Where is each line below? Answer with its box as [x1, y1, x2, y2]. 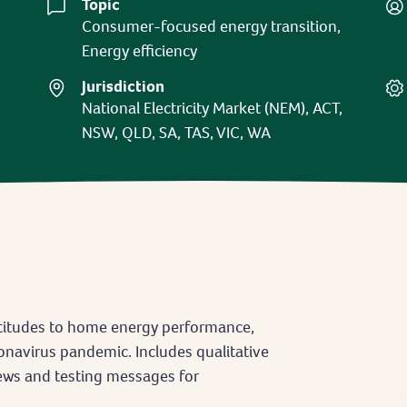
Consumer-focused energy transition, [82, 15, 342, 36]
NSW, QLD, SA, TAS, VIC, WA [82, 122, 272, 143]
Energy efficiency [82, 40, 198, 61]
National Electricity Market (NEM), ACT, [82, 97, 343, 118]
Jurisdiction [82, 75, 165, 96]
